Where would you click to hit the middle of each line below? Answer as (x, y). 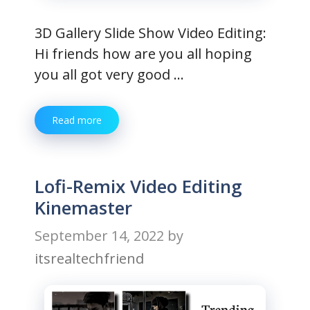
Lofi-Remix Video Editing (138, 186)
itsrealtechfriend (89, 258)
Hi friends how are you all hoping (143, 54)
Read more (77, 120)
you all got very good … (109, 74)
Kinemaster (83, 208)
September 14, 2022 (99, 236)
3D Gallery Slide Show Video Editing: (151, 33)
